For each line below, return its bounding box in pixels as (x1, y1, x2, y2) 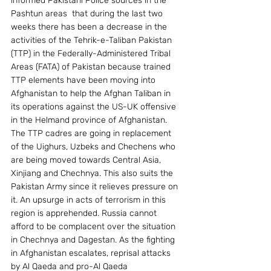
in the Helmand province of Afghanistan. (11, 115, 169, 125)
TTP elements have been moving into (11, 75, 158, 85)
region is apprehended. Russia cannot (11, 208, 159, 218)
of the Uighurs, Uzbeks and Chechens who (11, 142, 178, 152)
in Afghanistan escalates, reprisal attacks (11, 248, 173, 258)
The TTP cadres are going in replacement (11, 128, 174, 139)
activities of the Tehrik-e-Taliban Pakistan (11, 35, 177, 45)
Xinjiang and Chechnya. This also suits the (11, 168, 175, 178)
